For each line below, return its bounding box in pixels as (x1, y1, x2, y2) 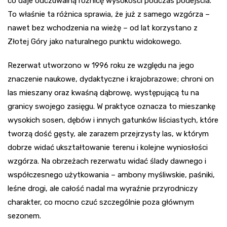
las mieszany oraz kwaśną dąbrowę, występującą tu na (8, 88, 199, 98)
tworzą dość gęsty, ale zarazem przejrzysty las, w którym (8, 129, 209, 139)
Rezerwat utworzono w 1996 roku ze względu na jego (8, 61, 194, 70)
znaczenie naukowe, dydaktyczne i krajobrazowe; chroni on (8, 74, 214, 84)
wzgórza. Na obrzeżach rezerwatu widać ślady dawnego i (8, 157, 206, 166)
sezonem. (8, 211, 41, 221)
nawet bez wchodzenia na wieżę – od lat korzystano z (8, 23, 198, 33)
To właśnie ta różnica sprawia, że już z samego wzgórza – (8, 10, 210, 19)
